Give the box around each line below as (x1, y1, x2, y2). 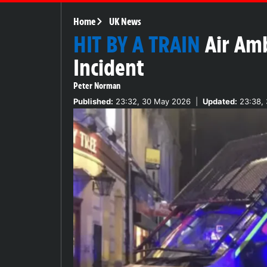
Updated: (203, 96, 237, 106)
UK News (108, 15, 141, 27)
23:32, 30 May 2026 (113, 96, 191, 106)
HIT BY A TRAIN (73, 30, 200, 59)
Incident (73, 53, 144, 82)
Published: (73, 96, 113, 106)
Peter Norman (73, 80, 120, 91)
